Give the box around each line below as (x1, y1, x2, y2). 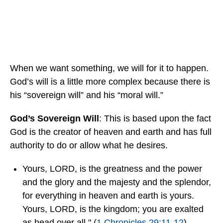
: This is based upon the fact (99, 113, 211, 124)
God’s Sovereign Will (10, 113, 99, 124)
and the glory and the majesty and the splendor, (22, 177, 211, 188)
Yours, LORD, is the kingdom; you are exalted (22, 204, 204, 215)
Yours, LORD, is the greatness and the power (22, 164, 202, 174)
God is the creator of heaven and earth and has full (10, 127, 212, 137)
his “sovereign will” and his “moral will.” (10, 90, 163, 101)
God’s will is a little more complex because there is (10, 77, 210, 87)
